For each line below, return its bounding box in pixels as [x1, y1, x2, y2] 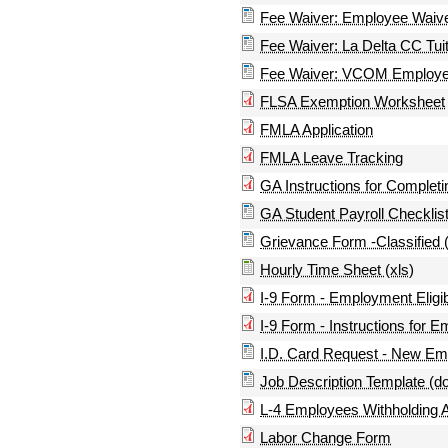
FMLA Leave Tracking [260, 149, 403, 167]
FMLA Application [260, 121, 373, 139]
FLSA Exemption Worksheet [260, 93, 445, 111]
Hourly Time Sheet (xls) [260, 261, 414, 279]
